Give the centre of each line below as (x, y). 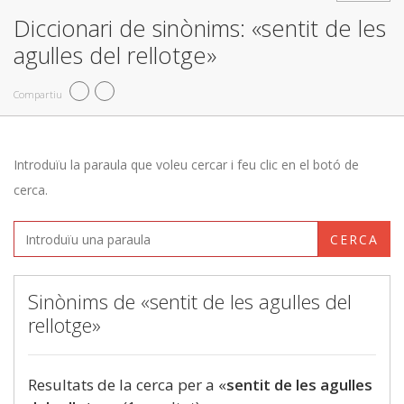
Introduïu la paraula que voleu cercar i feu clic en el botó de (186, 165)
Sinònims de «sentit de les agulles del (190, 301)
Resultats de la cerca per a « (127, 385)
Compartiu (38, 94)
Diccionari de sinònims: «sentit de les (200, 28)
